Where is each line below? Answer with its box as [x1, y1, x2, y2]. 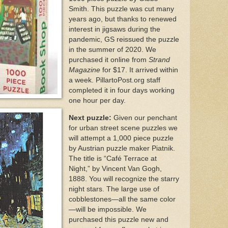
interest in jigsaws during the [68, 25, 160, 34]
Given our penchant [111, 113, 177, 122]
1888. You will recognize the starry [68, 175, 179, 183]
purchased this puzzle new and [68, 215, 168, 223]
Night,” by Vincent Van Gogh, [68, 164, 162, 173]
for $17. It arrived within [102, 66, 178, 74]
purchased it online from [68, 56, 149, 64]
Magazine [68, 66, 102, 74]
